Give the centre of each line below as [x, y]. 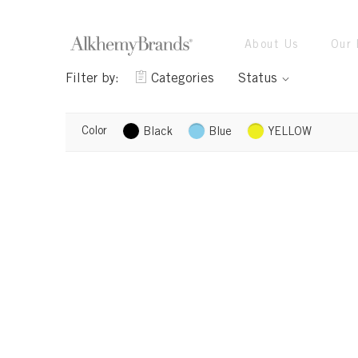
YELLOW [290, 133]
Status [258, 80]
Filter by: [92, 80]
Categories [183, 80]
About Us [272, 46]
